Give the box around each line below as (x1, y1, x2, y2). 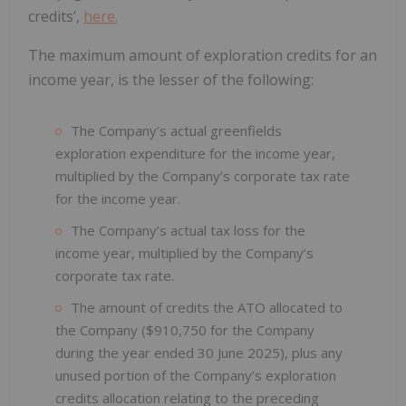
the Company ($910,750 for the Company (55, 320, 314, 339)
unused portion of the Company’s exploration (55, 365, 336, 384)
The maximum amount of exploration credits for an (28, 44, 377, 65)
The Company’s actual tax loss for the (71, 220, 305, 239)
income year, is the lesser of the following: (28, 69, 314, 90)
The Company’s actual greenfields (71, 121, 282, 140)
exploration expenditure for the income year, (55, 143, 335, 162)
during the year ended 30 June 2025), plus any (55, 343, 343, 362)
